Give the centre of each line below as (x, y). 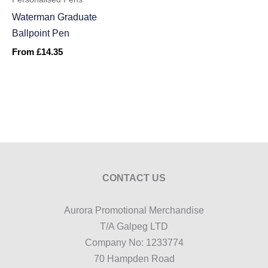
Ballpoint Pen (41, 33)
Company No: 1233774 (134, 243)
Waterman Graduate (54, 17)
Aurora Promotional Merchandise (134, 210)
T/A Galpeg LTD (134, 226)
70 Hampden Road (134, 259)
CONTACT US (134, 178)
